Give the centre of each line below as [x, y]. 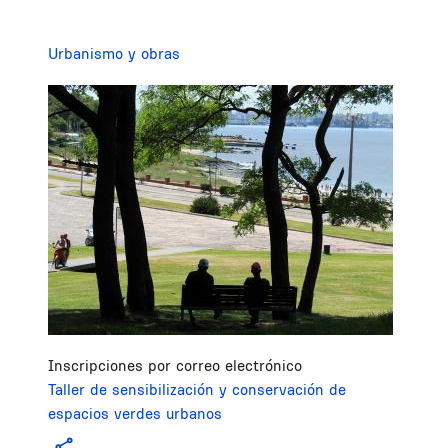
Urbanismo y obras [114, 53]
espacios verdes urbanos [135, 414]
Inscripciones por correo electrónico [175, 366]
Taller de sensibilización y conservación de [197, 390]
